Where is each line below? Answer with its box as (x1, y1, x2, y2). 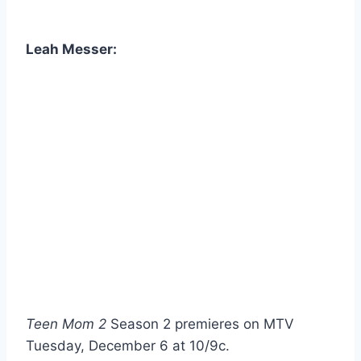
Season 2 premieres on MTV (106, 315, 294, 332)
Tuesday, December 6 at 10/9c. (26, 337, 230, 354)
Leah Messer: (26, 40, 117, 57)
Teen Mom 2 (26, 315, 106, 332)
